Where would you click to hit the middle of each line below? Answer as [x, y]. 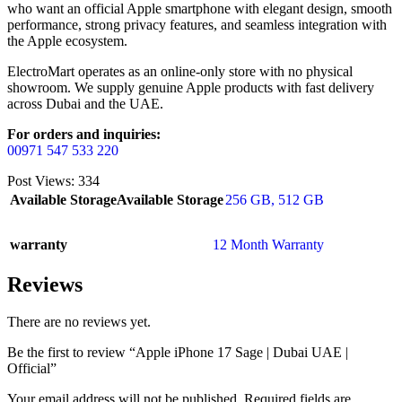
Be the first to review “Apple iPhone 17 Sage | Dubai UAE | [178, 353]
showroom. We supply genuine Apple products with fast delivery [191, 87]
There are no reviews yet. [79, 322]
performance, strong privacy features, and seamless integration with [197, 24]
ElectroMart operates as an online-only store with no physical [180, 71]
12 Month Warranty [268, 244]
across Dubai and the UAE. [85, 103]
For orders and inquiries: [84, 134]
